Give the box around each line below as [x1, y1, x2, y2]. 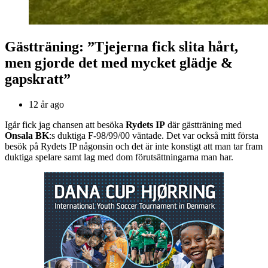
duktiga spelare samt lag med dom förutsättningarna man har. [5, 152, 233, 163]
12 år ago [29, 99, 64, 110]
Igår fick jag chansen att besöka [5, 120, 126, 130]
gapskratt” [5, 71, 71, 87]
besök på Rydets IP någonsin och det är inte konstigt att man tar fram [5, 141, 263, 152]
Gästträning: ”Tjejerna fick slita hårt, [5, 39, 238, 55]
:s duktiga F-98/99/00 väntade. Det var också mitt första [49, 130, 258, 141]
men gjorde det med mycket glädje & [5, 55, 233, 71]
